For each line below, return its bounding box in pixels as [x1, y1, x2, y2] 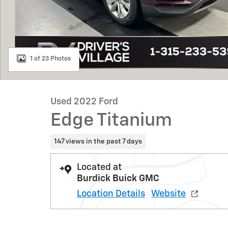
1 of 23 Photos [30, 55, 71, 62]
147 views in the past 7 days [53, 137, 142, 145]
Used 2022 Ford [50, 97, 118, 106]
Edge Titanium [50, 111, 172, 130]
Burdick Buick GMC [77, 174, 159, 183]
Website [151, 189, 186, 198]
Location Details [77, 189, 145, 198]
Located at [77, 162, 122, 172]
